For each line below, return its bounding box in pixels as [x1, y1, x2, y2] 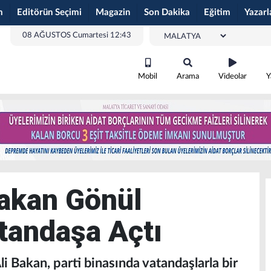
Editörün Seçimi [17, 8, 82, 17]
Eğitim [204, 8, 230, 17]
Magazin [96, 8, 130, 17]
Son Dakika [144, 8, 190, 17]
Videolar [218, 73, 247, 80]
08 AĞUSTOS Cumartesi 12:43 [22, 31, 131, 39]
